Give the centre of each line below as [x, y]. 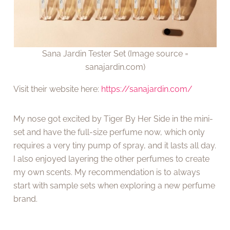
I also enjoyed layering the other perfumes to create [112, 159]
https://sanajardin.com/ [147, 89]
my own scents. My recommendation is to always [107, 172]
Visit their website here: [57, 89]
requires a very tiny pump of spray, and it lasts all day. [115, 146]
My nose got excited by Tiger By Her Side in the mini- [113, 119]
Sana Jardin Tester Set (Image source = [115, 54]
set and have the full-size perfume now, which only [109, 132]
